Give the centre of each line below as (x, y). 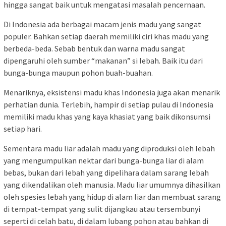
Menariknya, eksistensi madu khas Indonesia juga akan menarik (112, 93)
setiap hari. (23, 129)
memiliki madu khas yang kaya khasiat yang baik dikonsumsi (107, 117)
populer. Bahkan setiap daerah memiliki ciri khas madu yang (106, 37)
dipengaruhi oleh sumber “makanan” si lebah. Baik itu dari (103, 61)
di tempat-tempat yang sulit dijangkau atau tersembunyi (102, 209)
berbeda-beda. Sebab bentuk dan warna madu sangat (94, 49)
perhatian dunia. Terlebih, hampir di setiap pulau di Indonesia (108, 105)
